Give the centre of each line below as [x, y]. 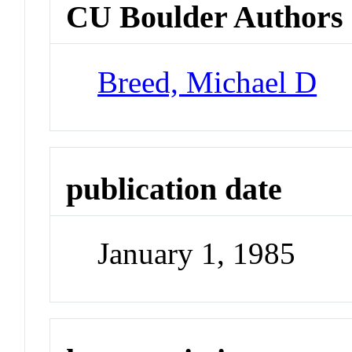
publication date [174, 189]
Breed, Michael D [207, 82]
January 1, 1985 [197, 254]
